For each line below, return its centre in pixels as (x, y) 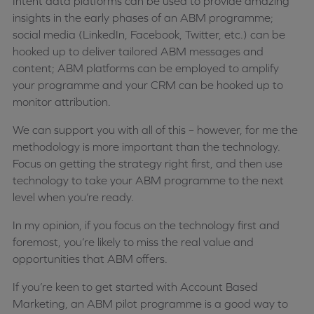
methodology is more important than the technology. (146, 147)
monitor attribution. (62, 102)
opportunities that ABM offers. (90, 259)
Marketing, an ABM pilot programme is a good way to (150, 304)
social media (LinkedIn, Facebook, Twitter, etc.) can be (149, 35)
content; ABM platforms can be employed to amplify (146, 68)
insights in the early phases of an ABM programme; (143, 18)
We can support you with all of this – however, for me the (155, 130)
